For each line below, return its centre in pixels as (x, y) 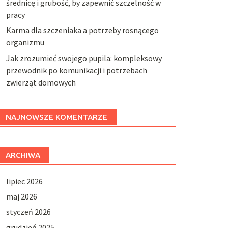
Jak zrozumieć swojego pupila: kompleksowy (84, 58)
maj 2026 (21, 196)
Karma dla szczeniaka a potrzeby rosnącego (82, 30)
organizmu (25, 42)
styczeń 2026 (28, 212)
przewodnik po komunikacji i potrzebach (76, 70)
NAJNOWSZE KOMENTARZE (56, 117)
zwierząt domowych (41, 82)
